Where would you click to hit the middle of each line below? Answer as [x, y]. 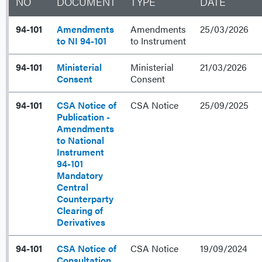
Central [73, 187]
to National [80, 140]
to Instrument [158, 41]
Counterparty [85, 199]
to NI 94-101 [82, 41]
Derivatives [81, 222]
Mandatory [80, 175]
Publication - [83, 117]
